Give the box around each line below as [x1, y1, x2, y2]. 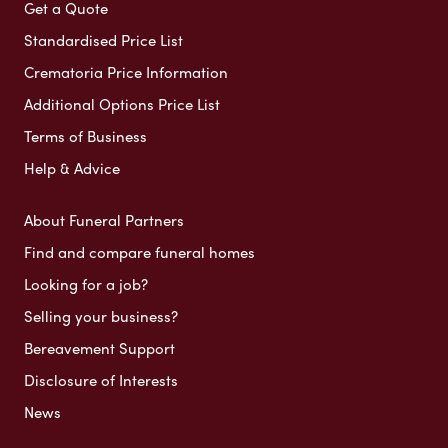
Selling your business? [24, 304, 178, 327]
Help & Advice [24, 156, 120, 179]
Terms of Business [24, 124, 147, 147]
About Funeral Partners [24, 208, 184, 231]
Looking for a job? [24, 272, 148, 295]
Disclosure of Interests [24, 368, 178, 391]
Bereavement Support [24, 336, 175, 359]
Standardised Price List [24, 28, 183, 51]
